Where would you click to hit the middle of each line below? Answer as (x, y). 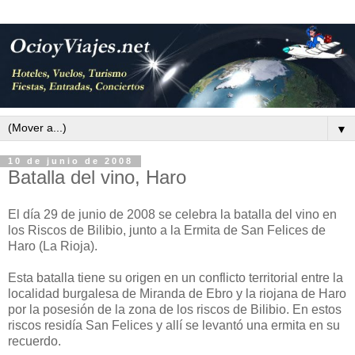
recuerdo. (34, 342)
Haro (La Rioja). (53, 246)
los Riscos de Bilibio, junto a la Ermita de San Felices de (167, 231)
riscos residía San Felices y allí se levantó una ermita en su (174, 326)
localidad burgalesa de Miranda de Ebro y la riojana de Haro (177, 294)
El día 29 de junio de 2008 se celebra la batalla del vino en (172, 215)
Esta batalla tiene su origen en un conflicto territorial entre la (176, 278)
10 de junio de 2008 (71, 161)
